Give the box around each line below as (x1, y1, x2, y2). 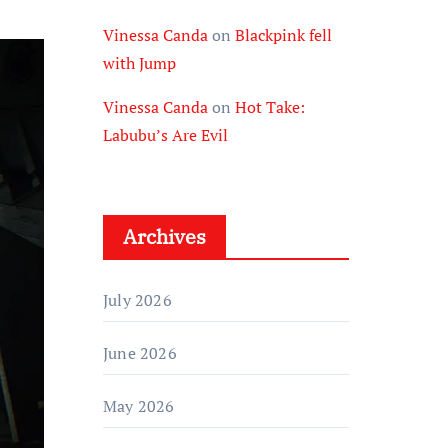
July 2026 (103, 289, 172, 311)
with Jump (103, 52, 176, 74)
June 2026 (103, 342, 177, 364)
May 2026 (103, 395, 175, 417)
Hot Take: (235, 96, 305, 118)
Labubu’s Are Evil (103, 124, 228, 146)
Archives (123, 223, 206, 250)
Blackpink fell (235, 24, 332, 46)
